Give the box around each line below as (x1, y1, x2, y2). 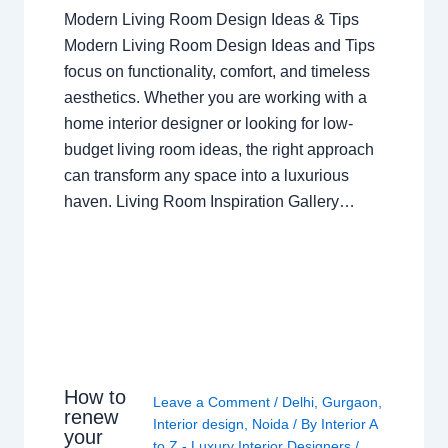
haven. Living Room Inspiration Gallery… (63, 192, 355, 210)
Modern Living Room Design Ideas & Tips (63, 10, 359, 28)
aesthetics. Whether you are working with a (63, 88, 367, 106)
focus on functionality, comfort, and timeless (63, 62, 370, 80)
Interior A (320, 415, 377, 432)
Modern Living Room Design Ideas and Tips (63, 36, 375, 54)
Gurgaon (321, 393, 378, 410)
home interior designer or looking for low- (63, 114, 353, 132)
